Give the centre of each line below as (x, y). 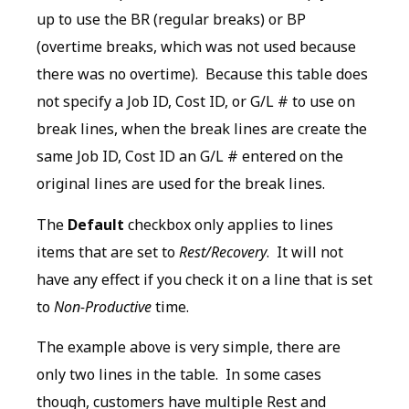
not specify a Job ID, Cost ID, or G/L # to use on (196, 102)
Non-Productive (103, 306)
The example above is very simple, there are (189, 347)
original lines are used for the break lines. (181, 184)
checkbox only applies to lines (229, 224)
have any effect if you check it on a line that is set (204, 279)
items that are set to (108, 252)
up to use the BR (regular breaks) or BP (171, 20)
